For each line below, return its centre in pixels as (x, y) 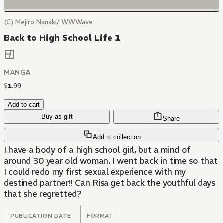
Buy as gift (57, 117)
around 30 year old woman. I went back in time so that (111, 161)
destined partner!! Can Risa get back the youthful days (110, 183)
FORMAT (100, 216)
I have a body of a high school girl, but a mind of (97, 150)
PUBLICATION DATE (41, 216)
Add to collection (116, 137)
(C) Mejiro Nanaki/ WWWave (48, 22)
